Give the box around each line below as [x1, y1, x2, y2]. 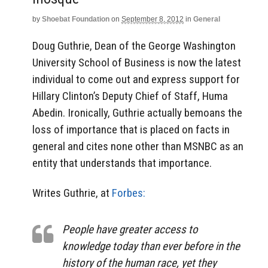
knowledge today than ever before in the [62, 239, 240, 254]
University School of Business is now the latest [32, 55, 241, 69]
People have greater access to [62, 223, 198, 237]
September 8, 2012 [121, 15, 184, 23]
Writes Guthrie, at [32, 186, 112, 200]
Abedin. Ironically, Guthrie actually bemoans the [32, 105, 242, 120]
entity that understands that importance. [32, 156, 212, 170]
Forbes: [112, 186, 145, 200]
